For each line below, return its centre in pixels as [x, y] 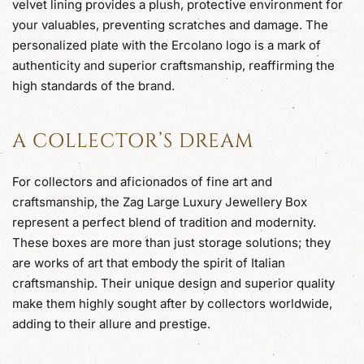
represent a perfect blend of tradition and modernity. [164, 222]
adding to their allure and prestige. [111, 323]
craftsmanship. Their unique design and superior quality [173, 283]
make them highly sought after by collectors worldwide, [172, 303]
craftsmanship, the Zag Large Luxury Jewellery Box [160, 201]
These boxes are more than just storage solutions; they [171, 242]
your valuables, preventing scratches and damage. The [170, 24]
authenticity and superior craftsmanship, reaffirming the [173, 65]
